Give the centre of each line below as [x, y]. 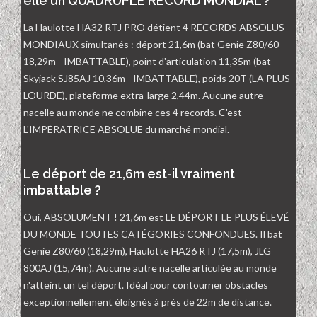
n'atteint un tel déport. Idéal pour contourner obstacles [146, 285]
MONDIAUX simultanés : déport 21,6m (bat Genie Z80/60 [151, 45]
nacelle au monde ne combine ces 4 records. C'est [133, 113]
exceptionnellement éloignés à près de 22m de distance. [148, 302]
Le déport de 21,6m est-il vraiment [129, 174]
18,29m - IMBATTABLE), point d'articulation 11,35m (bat [147, 62]
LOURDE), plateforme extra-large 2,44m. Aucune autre [143, 96]
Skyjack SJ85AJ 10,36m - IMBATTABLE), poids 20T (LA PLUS [157, 79]
